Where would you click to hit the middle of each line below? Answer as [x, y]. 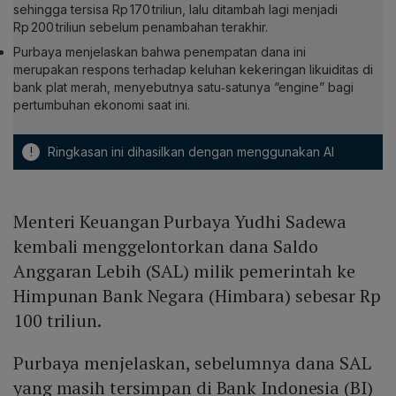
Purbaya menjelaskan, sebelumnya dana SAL [192, 363]
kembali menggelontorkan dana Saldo [166, 247]
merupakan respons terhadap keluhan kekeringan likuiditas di [193, 70]
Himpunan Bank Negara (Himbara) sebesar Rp [197, 296]
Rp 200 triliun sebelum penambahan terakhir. [141, 27]
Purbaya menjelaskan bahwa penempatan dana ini [160, 52]
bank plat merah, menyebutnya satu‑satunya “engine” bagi [183, 88]
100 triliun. [59, 321]
